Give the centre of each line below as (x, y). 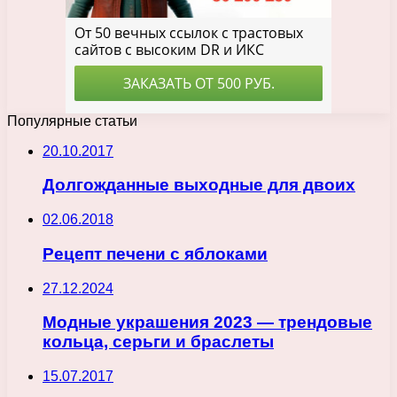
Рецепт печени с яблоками (155, 253)
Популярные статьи (72, 121)
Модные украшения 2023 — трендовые (207, 323)
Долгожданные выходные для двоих (199, 185)
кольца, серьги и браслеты (158, 342)
